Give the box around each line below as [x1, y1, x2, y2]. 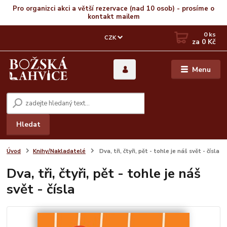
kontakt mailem [87, 12, 140, 21]
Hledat [16, 119, 41, 129]
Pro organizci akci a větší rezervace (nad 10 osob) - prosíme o [13, 4, 214, 13]
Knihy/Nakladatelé [33, 147, 86, 155]
